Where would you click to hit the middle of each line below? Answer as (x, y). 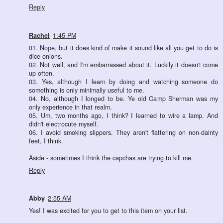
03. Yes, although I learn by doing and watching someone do (123, 81)
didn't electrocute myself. (64, 124)
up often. (42, 73)
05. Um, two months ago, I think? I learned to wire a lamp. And (123, 115)
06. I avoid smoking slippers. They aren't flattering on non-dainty (123, 132)
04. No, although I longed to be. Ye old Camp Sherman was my (123, 98)
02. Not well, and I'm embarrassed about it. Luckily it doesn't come (123, 64)
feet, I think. (46, 141)
